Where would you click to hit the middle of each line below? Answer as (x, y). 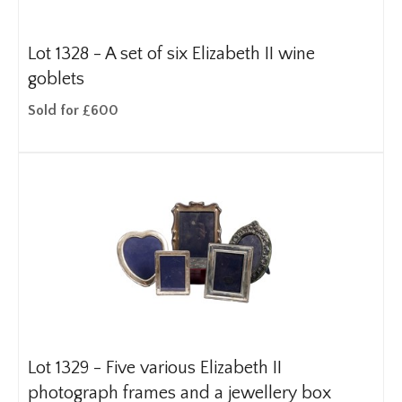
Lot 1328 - (66, 54)
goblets (56, 79)
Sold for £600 (73, 110)
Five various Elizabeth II (194, 368)
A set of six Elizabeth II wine (210, 54)
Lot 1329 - (67, 368)
